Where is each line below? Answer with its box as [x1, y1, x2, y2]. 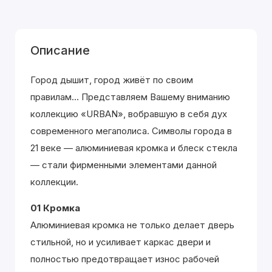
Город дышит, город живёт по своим [30, 74, 193, 86]
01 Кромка [30, 202, 80, 214]
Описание [30, 43, 90, 58]
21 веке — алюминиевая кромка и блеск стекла [30, 142, 237, 154]
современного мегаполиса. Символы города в [30, 125, 232, 137]
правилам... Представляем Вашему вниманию [30, 91, 230, 103]
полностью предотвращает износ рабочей [30, 253, 219, 265]
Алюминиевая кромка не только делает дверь [30, 219, 234, 231]
